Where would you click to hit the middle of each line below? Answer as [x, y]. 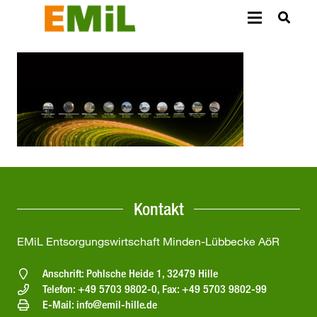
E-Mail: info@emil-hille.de [99, 305]
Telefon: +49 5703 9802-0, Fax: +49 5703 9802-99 [154, 289]
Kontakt [158, 208]
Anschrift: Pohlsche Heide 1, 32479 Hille [130, 274]
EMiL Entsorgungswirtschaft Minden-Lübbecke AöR [148, 242]
